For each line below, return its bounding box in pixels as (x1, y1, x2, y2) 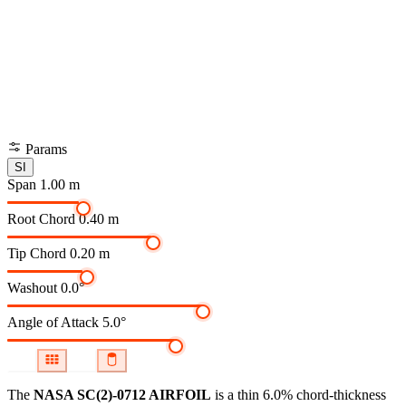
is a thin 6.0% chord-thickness (211, 387, 386, 403)
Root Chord (7, 211, 75, 227)
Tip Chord (7, 246, 66, 262)
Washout (7, 280, 57, 296)
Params (22, 141, 67, 158)
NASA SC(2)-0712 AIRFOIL (34, 387, 211, 403)
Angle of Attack (7, 314, 99, 331)
